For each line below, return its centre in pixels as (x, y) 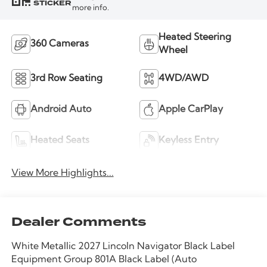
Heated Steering (195, 37)
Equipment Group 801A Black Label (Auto (104, 260)
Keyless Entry (189, 140)
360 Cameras (59, 44)
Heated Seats (60, 140)
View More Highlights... (62, 173)
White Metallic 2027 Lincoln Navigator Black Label (123, 247)
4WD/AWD (184, 78)
